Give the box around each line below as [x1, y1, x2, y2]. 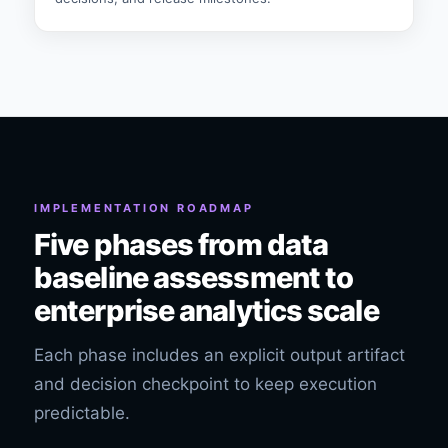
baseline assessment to [34, 260, 354, 295]
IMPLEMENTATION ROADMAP [34, 201, 254, 215]
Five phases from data [34, 227, 329, 262]
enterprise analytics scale [34, 293, 379, 328]
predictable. [34, 403, 130, 423]
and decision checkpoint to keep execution [34, 374, 377, 394]
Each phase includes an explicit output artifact [34, 345, 405, 365]
